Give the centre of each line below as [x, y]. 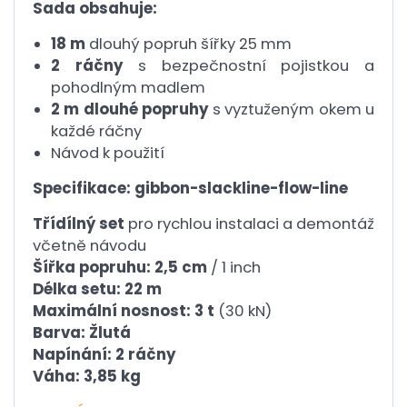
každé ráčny [96, 131]
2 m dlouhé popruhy [130, 109]
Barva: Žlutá [82, 333]
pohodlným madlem [128, 88]
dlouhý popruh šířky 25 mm [189, 44]
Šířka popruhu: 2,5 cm [120, 268]
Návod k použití [108, 153]
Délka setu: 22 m [97, 289]
